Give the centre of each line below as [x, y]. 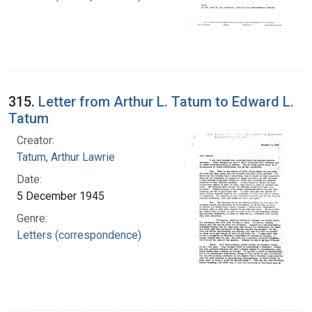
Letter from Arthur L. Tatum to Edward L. [166, 101]
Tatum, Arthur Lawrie [66, 157]
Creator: [36, 140]
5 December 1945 [61, 196]
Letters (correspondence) [79, 235]
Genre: [32, 218]
